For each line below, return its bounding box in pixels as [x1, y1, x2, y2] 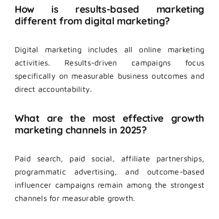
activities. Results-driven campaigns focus [15, 58, 204, 67]
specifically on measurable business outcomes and [15, 71, 204, 81]
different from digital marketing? [15, 14, 171, 27]
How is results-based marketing [15, 2, 204, 15]
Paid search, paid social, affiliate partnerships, [15, 154, 204, 163]
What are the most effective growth [15, 111, 204, 124]
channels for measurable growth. [15, 194, 135, 203]
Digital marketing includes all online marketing [15, 45, 204, 54]
